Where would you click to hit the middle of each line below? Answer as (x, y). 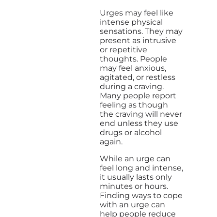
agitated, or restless (138, 77)
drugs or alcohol (131, 132)
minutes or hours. (134, 186)
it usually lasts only (136, 177)
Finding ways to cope (141, 195)
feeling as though (134, 105)
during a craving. (132, 86)
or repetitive (124, 49)
